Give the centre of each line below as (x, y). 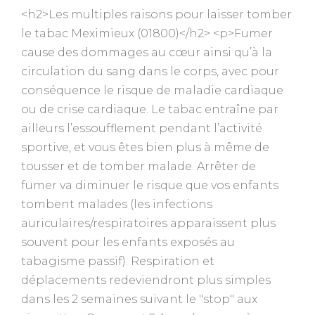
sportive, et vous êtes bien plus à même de (145, 147)
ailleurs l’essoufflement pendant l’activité (142, 128)
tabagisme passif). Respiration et (118, 261)
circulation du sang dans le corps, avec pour (150, 71)
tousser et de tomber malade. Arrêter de (139, 166)
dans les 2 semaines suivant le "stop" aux (139, 299)
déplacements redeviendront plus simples (146, 280)
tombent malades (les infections (117, 204)
